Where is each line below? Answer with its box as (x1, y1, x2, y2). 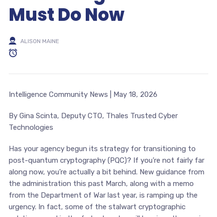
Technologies (8, 123, 53, 132)
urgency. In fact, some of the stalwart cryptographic (8, 202, 186, 211)
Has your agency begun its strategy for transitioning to (8, 144, 196, 153)
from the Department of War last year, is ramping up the (8, 190, 198, 200)
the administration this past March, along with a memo (8, 179, 194, 188)
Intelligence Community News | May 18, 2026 (8, 90, 157, 99)
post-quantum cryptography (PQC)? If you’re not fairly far (8, 155, 204, 165)
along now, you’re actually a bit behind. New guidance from (8, 167, 204, 176)
